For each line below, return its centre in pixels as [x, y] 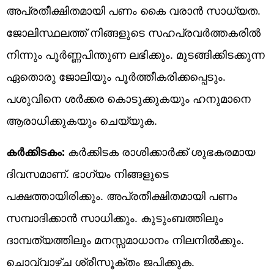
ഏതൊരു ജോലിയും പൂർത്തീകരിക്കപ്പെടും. [116, 76]
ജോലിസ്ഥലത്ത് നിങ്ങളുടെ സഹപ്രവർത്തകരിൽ [133, 32]
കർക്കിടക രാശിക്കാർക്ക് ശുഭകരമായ [160, 151]
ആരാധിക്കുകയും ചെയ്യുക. [82, 120]
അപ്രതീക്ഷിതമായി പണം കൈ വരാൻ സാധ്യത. [133, 10]
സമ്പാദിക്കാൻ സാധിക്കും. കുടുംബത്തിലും [115, 217]
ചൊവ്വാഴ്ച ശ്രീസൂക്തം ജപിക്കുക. [100, 261]
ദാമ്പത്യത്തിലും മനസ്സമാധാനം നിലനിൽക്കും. [125, 239]
